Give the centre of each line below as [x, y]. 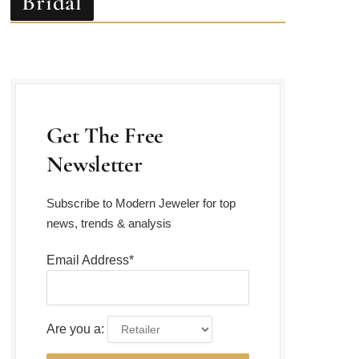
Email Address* [91, 237]
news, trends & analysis [109, 200]
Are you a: [76, 306]
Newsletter [95, 141]
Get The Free [105, 113]
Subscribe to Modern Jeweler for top [141, 180]
